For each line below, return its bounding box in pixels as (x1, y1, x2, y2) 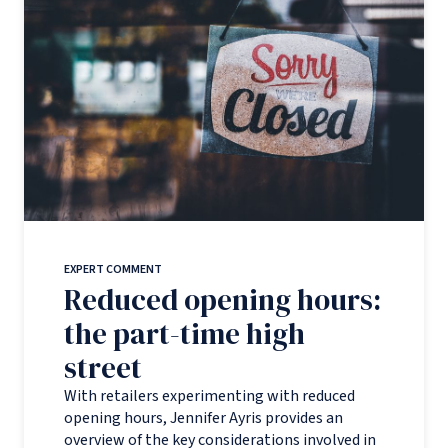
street (64, 347, 142, 388)
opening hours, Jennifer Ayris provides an (64, 406, 343, 429)
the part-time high (64, 313, 305, 354)
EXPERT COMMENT (64, 260, 162, 278)
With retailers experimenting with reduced (64, 384, 355, 407)
